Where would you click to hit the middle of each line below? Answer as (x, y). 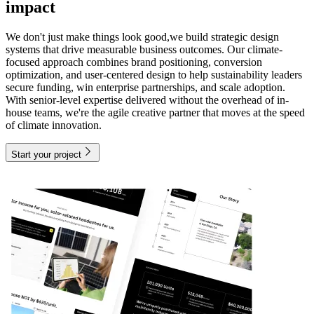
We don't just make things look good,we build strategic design (142, 37)
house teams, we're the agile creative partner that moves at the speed (155, 113)
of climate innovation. (54, 125)
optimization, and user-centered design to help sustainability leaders (154, 75)
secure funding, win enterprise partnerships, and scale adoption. (145, 88)
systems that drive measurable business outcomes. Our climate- (144, 50)
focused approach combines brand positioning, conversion (134, 62)
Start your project (46, 155)
